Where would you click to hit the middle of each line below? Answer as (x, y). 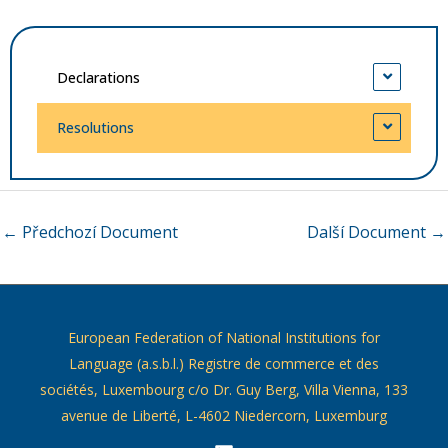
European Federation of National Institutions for (224, 338)
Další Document (368, 232)
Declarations (98, 77)
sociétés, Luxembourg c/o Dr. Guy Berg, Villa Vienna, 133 (224, 390)
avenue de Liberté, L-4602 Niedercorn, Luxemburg (224, 416)
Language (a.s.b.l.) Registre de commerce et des (224, 364)
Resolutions (95, 127)
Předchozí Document (98, 232)
